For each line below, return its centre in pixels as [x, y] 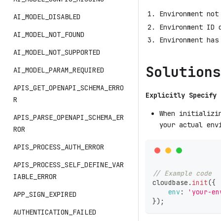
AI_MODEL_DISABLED [47, 17]
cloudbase [170, 182]
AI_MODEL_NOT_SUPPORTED [57, 52]
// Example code [182, 173]
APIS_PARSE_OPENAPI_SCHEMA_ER [69, 117]
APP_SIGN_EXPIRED [45, 194]
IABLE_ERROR [35, 177]
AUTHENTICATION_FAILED [55, 212]
